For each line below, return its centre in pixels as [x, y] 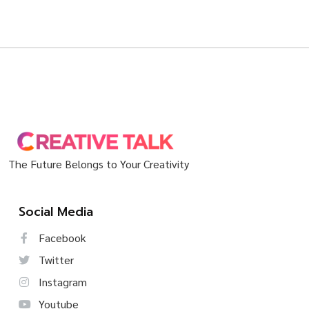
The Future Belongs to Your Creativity [99, 163]
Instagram [61, 281]
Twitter [55, 259]
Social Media [56, 211]
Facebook [61, 237]
